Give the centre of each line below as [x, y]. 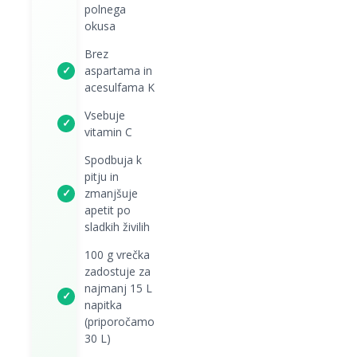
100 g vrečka [117, 255]
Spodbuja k [113, 160]
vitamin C [108, 132]
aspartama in [118, 71]
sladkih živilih [117, 227]
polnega [105, 9]
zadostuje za [118, 271]
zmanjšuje [111, 193]
